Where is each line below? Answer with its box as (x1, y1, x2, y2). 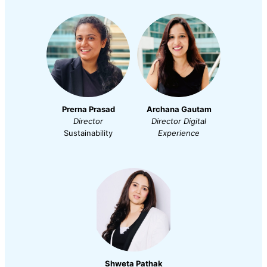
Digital (184, 116, 206, 126)
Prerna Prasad (61, 104, 115, 114)
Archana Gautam (146, 104, 212, 114)
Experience (158, 128, 200, 138)
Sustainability (64, 128, 113, 138)
